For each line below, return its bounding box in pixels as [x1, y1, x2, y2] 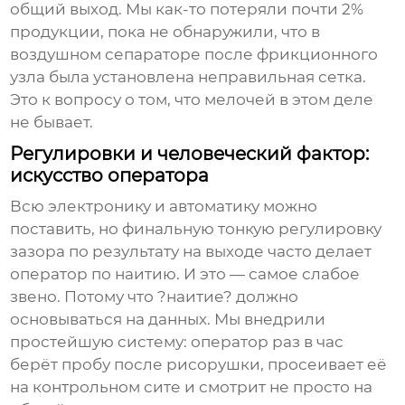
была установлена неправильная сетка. [45, 68, 367, 87]
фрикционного [257, 45, 379, 64]
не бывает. [10, 113, 94, 132]
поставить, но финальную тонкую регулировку [10, 220, 382, 239]
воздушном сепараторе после [10, 45, 258, 64]
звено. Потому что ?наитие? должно [10, 287, 299, 306]
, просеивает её [260, 355, 388, 374]
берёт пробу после [10, 355, 167, 374]
